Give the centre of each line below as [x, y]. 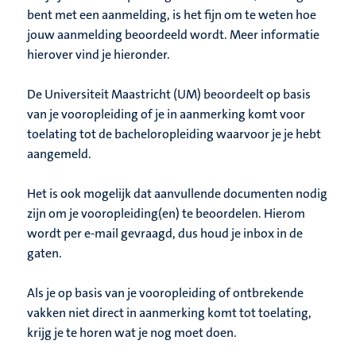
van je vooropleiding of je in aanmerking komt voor [166, 114]
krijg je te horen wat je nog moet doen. [132, 333]
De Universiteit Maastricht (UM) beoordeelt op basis [169, 95]
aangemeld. [59, 154]
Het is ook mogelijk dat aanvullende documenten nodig [177, 194]
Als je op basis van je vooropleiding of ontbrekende [165, 293]
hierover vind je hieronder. [99, 55]
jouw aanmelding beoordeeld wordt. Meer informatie [173, 35]
